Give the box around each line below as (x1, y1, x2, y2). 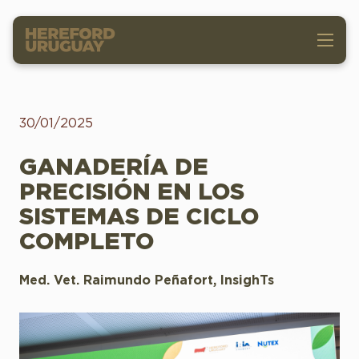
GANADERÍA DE (19, 156, 208, 179)
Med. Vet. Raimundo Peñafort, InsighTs (19, 274, 274, 287)
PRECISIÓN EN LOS (19, 181, 244, 204)
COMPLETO (19, 231, 154, 254)
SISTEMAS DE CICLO (19, 206, 259, 229)
